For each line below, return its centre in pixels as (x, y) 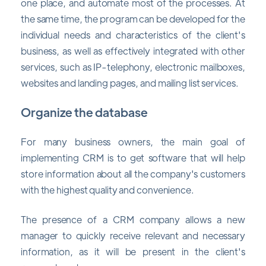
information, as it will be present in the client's (133, 251)
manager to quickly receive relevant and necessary (133, 235)
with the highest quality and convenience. (107, 190)
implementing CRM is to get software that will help (133, 158)
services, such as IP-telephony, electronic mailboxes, (133, 66)
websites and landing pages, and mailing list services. (130, 83)
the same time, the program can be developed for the (133, 18)
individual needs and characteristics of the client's (133, 34)
